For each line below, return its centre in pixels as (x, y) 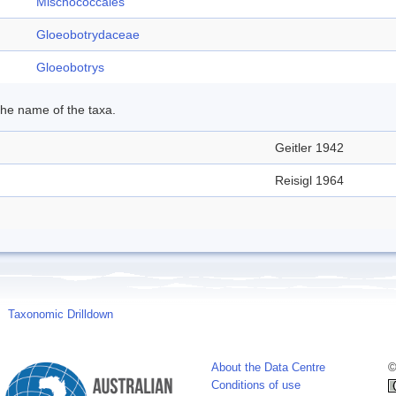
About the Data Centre (268, 368)
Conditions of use (256, 385)
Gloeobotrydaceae (88, 34)
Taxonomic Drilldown (61, 315)
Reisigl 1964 (309, 180)
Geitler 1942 (309, 148)
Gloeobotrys (70, 67)
